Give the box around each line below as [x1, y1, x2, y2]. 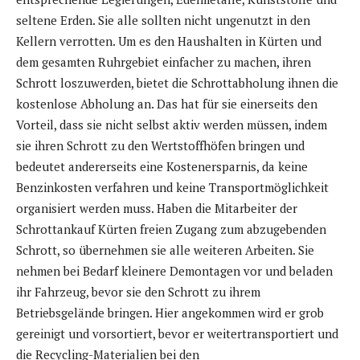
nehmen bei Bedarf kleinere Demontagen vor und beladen [16, 262, 333, 279]
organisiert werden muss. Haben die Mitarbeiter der [16, 199, 297, 216]
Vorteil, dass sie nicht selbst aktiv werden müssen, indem [16, 116, 327, 133]
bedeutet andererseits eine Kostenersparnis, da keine [16, 157, 308, 174]
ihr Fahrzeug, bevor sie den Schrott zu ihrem [16, 283, 260, 300]
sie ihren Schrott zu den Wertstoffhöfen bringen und [16, 137, 305, 153]
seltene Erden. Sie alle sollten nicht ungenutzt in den [16, 11, 310, 28]
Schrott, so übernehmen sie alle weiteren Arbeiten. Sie [16, 241, 314, 258]
